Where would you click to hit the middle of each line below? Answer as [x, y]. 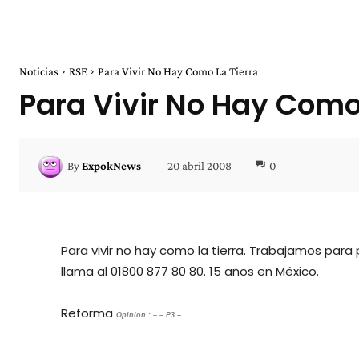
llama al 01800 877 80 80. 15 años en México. [190, 272]
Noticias [39, 72]
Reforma [89, 313]
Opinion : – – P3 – [149, 315]
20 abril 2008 [200, 165]
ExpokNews [111, 165]
